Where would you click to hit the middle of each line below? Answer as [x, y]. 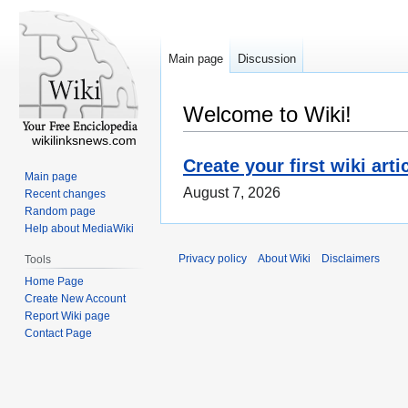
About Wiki [284, 259]
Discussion [267, 59]
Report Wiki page [68, 316]
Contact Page [59, 333]
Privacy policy [213, 259]
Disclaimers [351, 259]
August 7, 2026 [232, 193]
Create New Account [76, 298]
